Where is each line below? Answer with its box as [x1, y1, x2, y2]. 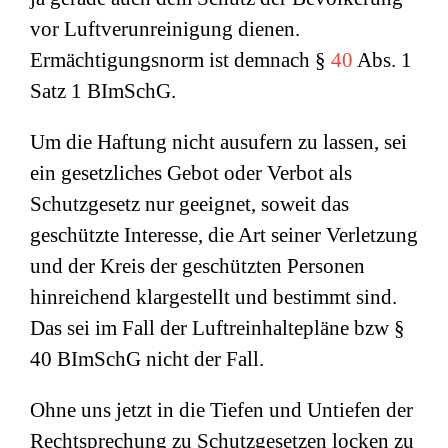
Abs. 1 [353, 48, 412, 72]
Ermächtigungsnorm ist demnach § [30, 48, 331, 72]
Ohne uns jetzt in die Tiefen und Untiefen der [30, 398, 413, 422]
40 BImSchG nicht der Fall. [30, 347, 264, 371]
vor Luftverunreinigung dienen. [30, 17, 300, 41]
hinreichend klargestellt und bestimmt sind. [30, 285, 397, 309]
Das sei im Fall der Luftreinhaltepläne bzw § [30, 316, 405, 340]
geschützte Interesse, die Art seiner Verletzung [30, 223, 418, 247]
